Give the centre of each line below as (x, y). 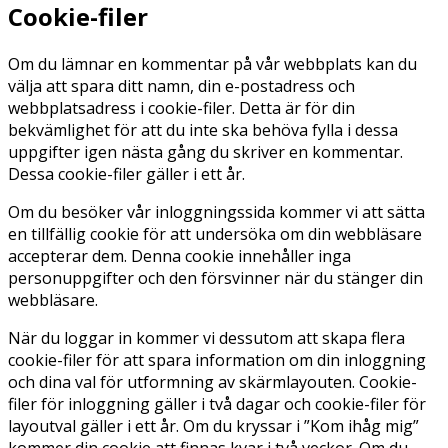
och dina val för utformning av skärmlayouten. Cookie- (212, 382)
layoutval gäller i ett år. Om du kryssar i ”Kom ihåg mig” (213, 426)
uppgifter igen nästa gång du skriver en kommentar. (205, 152)
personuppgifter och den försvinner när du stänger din (215, 278)
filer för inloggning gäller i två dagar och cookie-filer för (217, 404)
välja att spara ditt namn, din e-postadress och (181, 86)
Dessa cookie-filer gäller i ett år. (126, 174)
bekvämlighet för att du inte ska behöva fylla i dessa (203, 130)
